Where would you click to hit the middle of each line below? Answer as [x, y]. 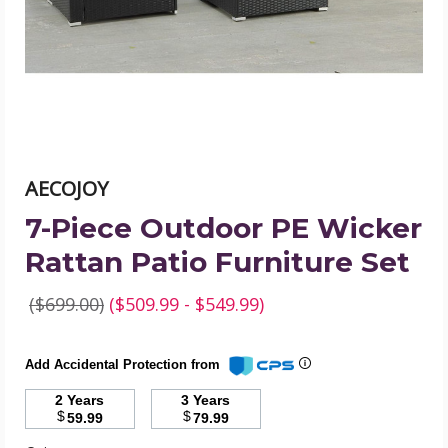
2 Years [86, 400]
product [250, 74]
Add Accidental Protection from [124, 365]
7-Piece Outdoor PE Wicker [223, 228]
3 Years [212, 400]
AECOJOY [66, 188]
